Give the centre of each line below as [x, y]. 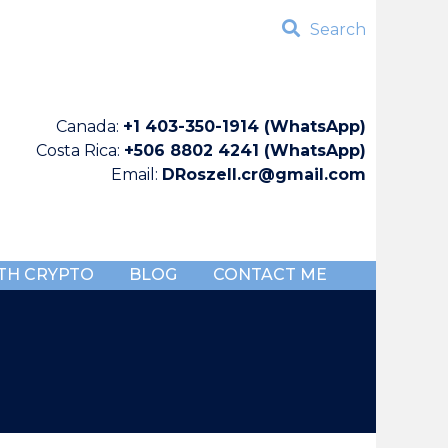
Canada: [89, 126]
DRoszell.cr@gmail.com [264, 174]
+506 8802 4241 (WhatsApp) [245, 150]
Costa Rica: [80, 150]
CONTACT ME [269, 275]
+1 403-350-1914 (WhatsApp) [244, 126]
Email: [136, 174]
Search [338, 29]
